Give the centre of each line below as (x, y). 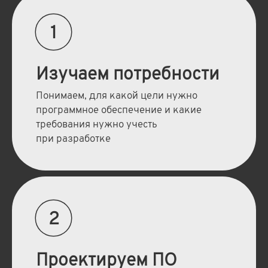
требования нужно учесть (96, 125)
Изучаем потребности (127, 75)
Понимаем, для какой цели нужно (116, 97)
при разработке (73, 140)
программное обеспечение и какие (118, 111)
